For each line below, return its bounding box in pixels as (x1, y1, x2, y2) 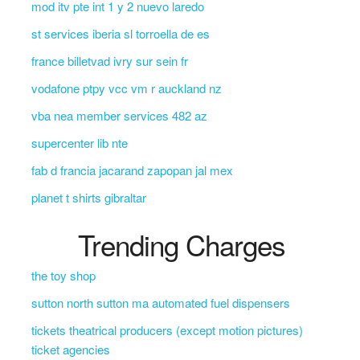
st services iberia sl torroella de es (31, 25, 210, 42)
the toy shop (31, 267, 96, 284)
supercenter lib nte (31, 134, 128, 151)
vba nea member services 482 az (31, 107, 207, 124)
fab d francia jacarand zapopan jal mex (31, 162, 233, 178)
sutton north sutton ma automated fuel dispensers (31, 294, 290, 311)
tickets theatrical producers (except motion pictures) (31, 321, 303, 338)
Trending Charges (78, 224, 286, 264)
